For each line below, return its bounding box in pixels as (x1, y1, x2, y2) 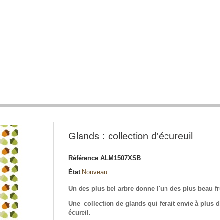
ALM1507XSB (100, 154, 141, 162)
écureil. (68, 209, 91, 216)
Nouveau (82, 168, 107, 176)
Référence (68, 154, 98, 162)
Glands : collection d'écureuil (68, 131, 192, 141)
